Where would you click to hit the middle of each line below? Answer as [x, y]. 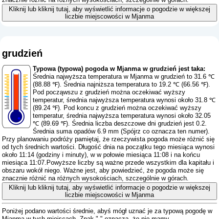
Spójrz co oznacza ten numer [164, 131]
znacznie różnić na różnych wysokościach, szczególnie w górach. [96, 178]
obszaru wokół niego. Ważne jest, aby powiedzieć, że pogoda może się [103, 170]
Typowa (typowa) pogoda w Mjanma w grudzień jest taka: [119, 68]
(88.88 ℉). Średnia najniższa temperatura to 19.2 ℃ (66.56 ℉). [122, 84]
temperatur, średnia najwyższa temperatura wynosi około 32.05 [122, 115]
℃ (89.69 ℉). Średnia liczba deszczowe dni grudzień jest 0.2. [120, 123]
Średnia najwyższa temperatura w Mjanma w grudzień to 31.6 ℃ [124, 76]
